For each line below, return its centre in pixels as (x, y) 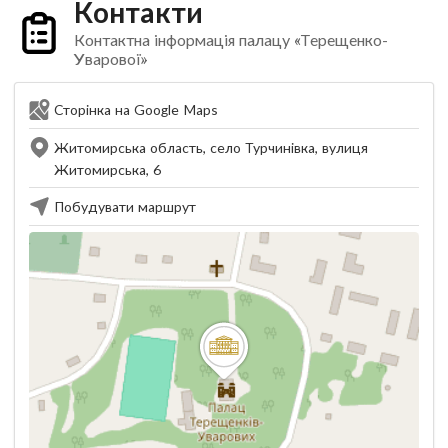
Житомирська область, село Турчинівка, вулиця (211, 147)
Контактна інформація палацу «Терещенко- (230, 39)
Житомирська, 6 (107, 169)
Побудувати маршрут (125, 206)
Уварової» (110, 58)
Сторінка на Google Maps (136, 109)
